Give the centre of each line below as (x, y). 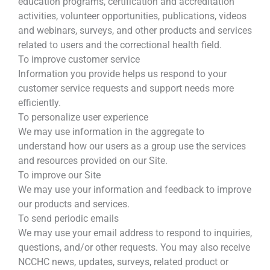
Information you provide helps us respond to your (122, 74)
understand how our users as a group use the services (132, 146)
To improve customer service (79, 60)
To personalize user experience (83, 118)
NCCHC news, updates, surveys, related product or (123, 262)
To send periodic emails (68, 219)
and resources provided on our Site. (93, 161)
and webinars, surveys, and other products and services (135, 31)
